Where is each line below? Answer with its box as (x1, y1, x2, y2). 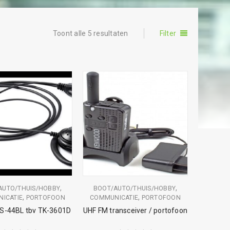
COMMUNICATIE (90, 194, 139, 201)
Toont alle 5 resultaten (52, 29, 128, 37)
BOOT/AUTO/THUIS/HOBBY (93, 185, 176, 192)
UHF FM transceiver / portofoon (83, 206, 187, 215)
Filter (159, 29, 176, 37)
